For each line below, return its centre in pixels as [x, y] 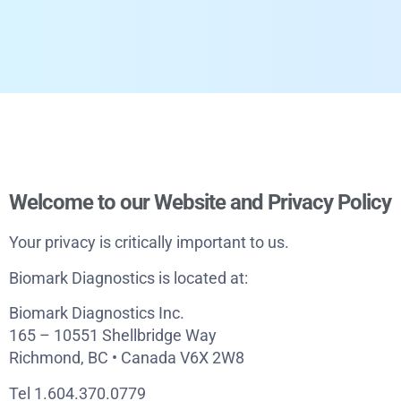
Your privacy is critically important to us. [149, 243]
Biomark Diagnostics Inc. [97, 313]
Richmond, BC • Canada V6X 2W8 [127, 358]
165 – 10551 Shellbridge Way [113, 336]
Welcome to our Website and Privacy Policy [200, 203]
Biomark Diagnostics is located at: [128, 277]
